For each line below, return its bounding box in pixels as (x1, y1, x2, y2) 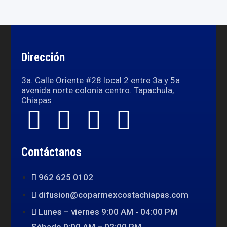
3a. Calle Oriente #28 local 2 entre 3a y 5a (21, 75, 180, 86)
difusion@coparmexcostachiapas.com (39, 190, 189, 200)
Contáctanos (21, 145, 82, 160)
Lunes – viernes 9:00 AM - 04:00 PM (39, 207, 178, 217)
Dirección (21, 51, 65, 65)
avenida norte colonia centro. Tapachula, (21, 85, 174, 96)
